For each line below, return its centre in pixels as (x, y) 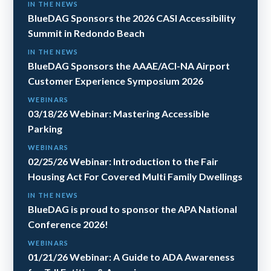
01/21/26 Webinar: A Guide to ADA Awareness (131, 257)
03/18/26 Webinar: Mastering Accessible (119, 114)
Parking (45, 129)
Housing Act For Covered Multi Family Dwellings (135, 177)
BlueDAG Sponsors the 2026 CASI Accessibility (132, 18)
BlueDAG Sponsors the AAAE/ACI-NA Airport (129, 66)
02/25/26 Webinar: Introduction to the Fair (123, 162)
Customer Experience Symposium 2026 (116, 81)
